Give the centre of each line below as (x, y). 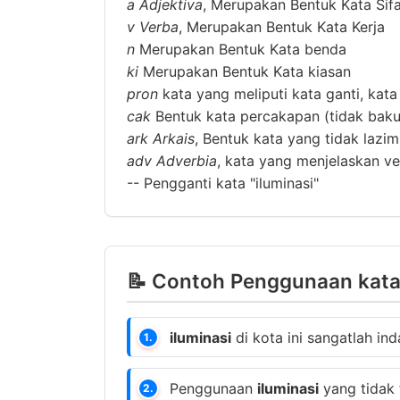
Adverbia (187, 161)
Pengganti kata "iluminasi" (229, 183)
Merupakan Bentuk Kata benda (241, 49)
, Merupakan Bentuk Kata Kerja (282, 27)
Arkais (174, 138)
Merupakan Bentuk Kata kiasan (245, 71)
